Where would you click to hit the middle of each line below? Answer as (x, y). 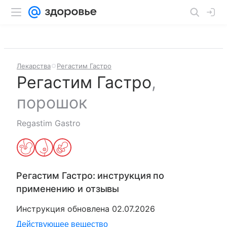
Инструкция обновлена (64, 209)
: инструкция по (128, 176)
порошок (52, 103)
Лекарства (34, 66)
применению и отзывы (68, 189)
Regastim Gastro (49, 123)
